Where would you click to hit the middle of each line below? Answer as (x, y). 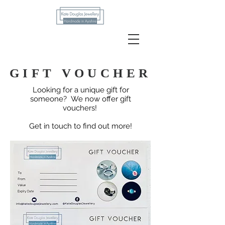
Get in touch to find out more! (81, 126)
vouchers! (81, 108)
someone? (50, 99)
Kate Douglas (43, 38)
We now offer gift (101, 99)
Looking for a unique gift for (81, 90)
